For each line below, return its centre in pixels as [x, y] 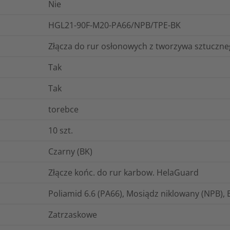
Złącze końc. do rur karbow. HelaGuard [123, 172]
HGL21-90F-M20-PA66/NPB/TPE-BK [114, 25]
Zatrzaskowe [73, 214]
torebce [63, 109]
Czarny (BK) [70, 151]
